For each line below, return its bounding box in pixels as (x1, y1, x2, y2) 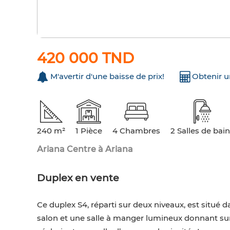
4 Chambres (112, 126, 160, 136)
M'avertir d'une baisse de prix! (50, 71, 164, 82)
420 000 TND (37, 49, 134, 67)
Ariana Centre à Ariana (37, 144, 133, 155)
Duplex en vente (37, 172, 119, 184)
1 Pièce (75, 126, 102, 136)
